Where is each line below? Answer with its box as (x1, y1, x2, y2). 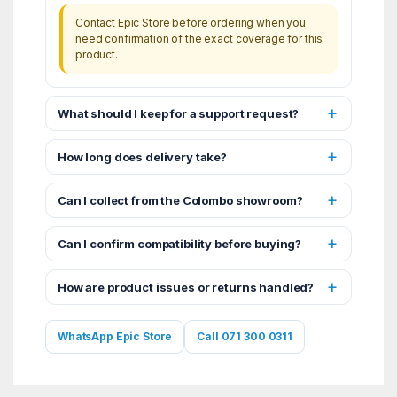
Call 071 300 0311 (197, 329, 292, 343)
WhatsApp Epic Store (57, 329, 173, 343)
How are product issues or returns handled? (57, 279, 315, 294)
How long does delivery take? (57, 149, 228, 164)
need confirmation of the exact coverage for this (74, 31, 323, 45)
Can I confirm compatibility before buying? (57, 236, 302, 251)
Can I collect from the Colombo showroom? (57, 192, 303, 207)
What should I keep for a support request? (57, 105, 300, 121)
